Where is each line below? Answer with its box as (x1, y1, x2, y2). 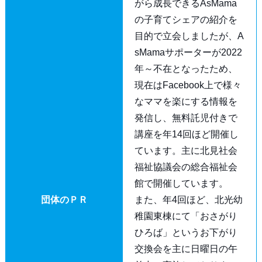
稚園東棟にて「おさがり (134, 211, 237, 221)
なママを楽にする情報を (134, 96, 237, 106)
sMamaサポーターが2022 (134, 47, 242, 57)
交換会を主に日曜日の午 (134, 244, 237, 254)
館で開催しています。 (134, 178, 228, 188)
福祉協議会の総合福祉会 (134, 162, 237, 172)
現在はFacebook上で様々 (134, 80, 242, 90)
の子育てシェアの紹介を (134, 15, 237, 25)
